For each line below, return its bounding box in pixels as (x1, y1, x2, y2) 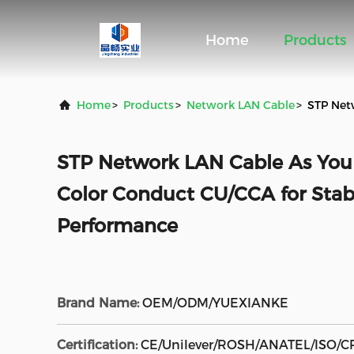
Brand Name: (57, 296, 139, 311)
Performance (57, 214, 178, 237)
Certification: (57, 337, 137, 352)
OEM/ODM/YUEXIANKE (142, 296, 288, 311)
